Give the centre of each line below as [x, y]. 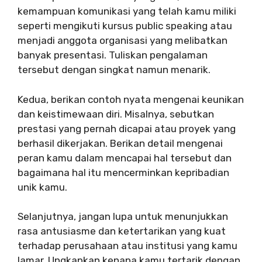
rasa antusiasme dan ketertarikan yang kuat [122, 231]
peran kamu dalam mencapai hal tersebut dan [125, 158]
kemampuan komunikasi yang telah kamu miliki [127, 11]
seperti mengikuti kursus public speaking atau [125, 26]
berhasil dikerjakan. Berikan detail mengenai [120, 143]
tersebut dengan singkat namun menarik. [114, 70]
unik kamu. [42, 187]
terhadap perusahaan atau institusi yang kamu [127, 246]
